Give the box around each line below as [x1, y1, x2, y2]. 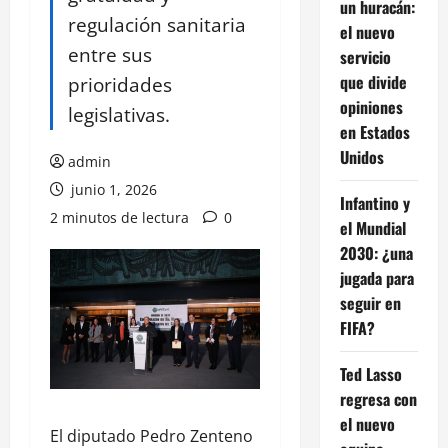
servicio [339, 45, 391, 70]
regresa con [339, 387, 417, 412]
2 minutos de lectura [50, 208, 189, 228]
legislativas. [68, 101, 170, 129]
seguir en [339, 291, 401, 316]
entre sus [68, 41, 152, 69]
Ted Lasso [339, 362, 402, 387]
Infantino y [339, 191, 410, 216]
